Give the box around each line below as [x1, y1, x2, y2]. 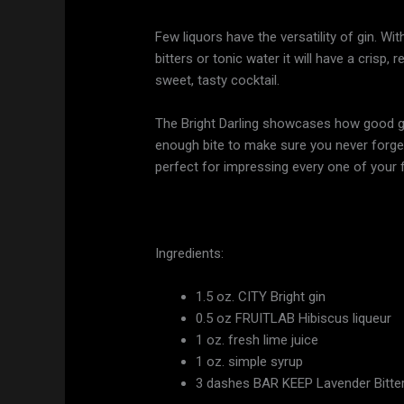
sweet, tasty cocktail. [155, 72, 280, 89]
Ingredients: [155, 245, 225, 262]
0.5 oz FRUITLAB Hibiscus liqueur [196, 310, 392, 327]
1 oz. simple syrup [196, 353, 304, 371]
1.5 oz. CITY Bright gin [196, 289, 326, 306]
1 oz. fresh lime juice [196, 332, 319, 349]
